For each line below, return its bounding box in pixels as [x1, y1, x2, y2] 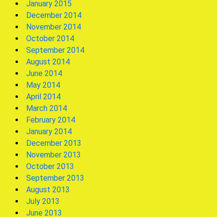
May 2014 [26, 80, 60, 90]
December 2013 [26, 139, 81, 148]
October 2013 [26, 162, 74, 171]
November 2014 [26, 22, 81, 31]
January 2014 [26, 127, 72, 136]
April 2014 [26, 92, 61, 101]
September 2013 [26, 173, 84, 183]
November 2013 [26, 150, 81, 159]
